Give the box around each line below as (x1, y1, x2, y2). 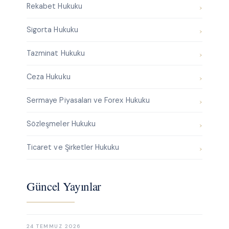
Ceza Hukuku (26, 72, 71, 82)
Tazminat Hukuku (26, 49, 85, 58)
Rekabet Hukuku (26, 2, 82, 11)
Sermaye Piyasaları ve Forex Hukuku (26, 96, 150, 105)
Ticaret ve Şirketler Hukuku (26, 143, 120, 152)
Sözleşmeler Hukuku (26, 119, 96, 129)
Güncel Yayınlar (26, 178, 102, 194)
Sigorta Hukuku (26, 25, 78, 35)
